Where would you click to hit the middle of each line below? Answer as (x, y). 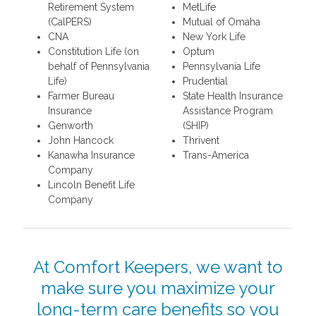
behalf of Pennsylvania (98, 66)
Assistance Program (227, 110)
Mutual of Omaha (221, 22)
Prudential (205, 81)
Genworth (70, 125)
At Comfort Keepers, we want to (158, 267)
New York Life (214, 36)
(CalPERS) (69, 22)
